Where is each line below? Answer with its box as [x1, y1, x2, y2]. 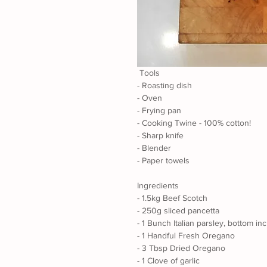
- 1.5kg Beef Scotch [137, 193, 207, 203]
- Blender [137, 143, 171, 153]
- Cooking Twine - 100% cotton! [137, 118, 251, 128]
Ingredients [137, 181, 179, 191]
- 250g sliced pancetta [137, 206, 222, 216]
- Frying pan [137, 105, 181, 116]
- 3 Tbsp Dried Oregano [137, 243, 225, 253]
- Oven [137, 93, 164, 103]
